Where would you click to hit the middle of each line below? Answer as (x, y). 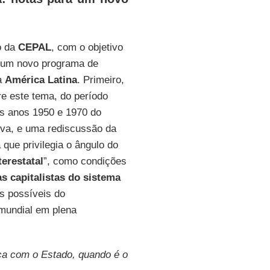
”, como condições (85, 161)
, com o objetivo (87, 47)
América (24, 80)
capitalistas (37, 177)
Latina (62, 80)
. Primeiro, (100, 80)
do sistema (94, 177)
